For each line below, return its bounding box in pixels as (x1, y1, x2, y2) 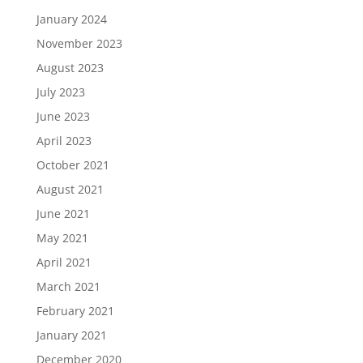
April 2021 (36, 254, 92, 270)
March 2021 (36, 279, 100, 294)
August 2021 (36, 181, 104, 197)
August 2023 (36, 60, 104, 75)
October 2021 (36, 157, 109, 173)
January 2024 (36, 11, 107, 27)
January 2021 (36, 327, 107, 343)
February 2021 (36, 303, 114, 318)
